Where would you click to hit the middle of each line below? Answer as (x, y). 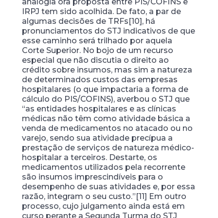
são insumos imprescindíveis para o (92, 177)
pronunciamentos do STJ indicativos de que (108, 31)
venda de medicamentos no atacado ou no (107, 128)
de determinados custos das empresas (100, 80)
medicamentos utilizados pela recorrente (103, 167)
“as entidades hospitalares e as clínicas (99, 109)
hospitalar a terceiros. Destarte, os (89, 157)
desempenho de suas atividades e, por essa (108, 187)
